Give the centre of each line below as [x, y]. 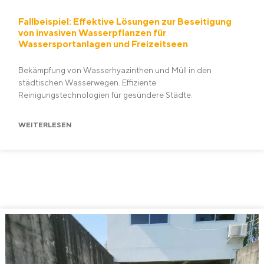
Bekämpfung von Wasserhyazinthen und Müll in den [115, 70]
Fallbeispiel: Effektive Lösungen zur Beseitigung [125, 22]
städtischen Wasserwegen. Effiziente [87, 82]
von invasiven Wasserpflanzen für [92, 33]
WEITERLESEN [45, 125]
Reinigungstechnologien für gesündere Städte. [105, 95]
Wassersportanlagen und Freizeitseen [103, 44]
